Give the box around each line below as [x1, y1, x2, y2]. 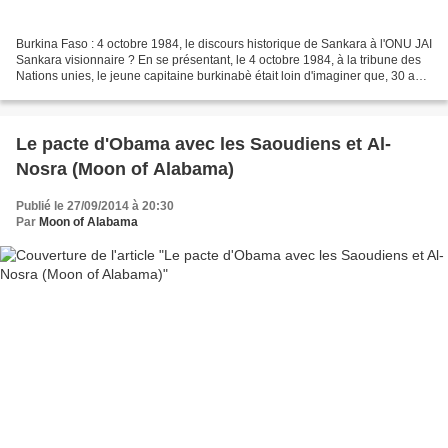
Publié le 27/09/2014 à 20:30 [16, 199, 174, 214]
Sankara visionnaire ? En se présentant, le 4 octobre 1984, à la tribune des [16, 53, 421, 68]
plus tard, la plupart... [16, 85, 129, 100]
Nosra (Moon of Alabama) [16, 159, 234, 180]
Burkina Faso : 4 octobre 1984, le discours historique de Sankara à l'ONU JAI [16, 37, 432, 52]
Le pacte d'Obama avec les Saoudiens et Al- [16, 134, 391, 155]
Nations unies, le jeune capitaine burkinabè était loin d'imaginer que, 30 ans [16, 69, 428, 84]
